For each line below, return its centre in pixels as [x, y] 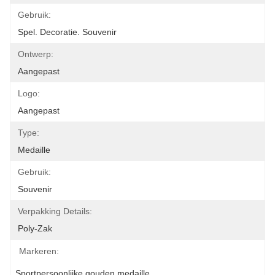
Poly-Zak [35, 228]
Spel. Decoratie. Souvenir [67, 32]
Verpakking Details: [55, 211]
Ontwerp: [36, 54]
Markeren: [39, 251]
